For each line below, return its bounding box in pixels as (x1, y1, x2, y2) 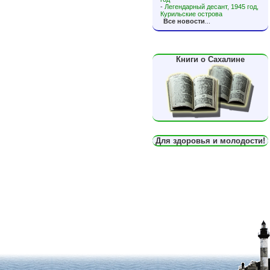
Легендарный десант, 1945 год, (165, 3, 259, 10)
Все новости (163, 17, 205, 25)
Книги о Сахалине (176, 55, 245, 64)
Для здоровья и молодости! (155, 136, 265, 145)
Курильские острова (160, 10, 222, 17)
